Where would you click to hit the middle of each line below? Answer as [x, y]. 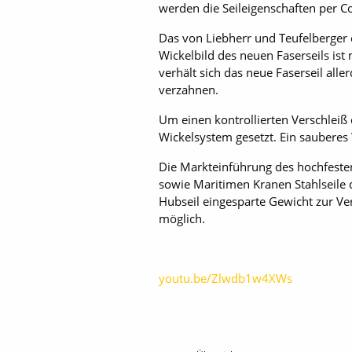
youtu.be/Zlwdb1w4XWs [225, 278]
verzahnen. [189, 90]
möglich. [182, 218]
